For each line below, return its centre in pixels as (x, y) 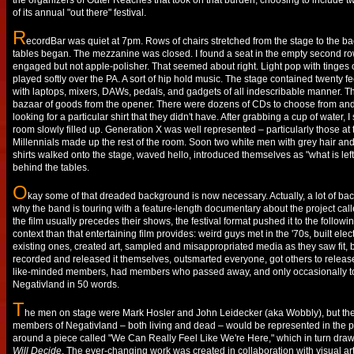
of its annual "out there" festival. (79, 13)
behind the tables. (51, 168)
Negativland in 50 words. (66, 284)
